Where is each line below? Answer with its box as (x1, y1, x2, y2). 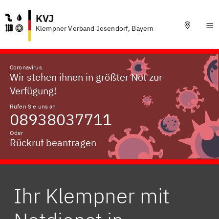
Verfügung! (10, 84, 57, 97)
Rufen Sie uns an (10, 103, 56, 110)
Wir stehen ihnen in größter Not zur (10, 70, 162, 84)
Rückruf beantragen (10, 136, 96, 149)
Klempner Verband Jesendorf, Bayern (36, 24, 154, 33)
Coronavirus (10, 64, 42, 71)
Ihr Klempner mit (14, 182, 170, 209)
